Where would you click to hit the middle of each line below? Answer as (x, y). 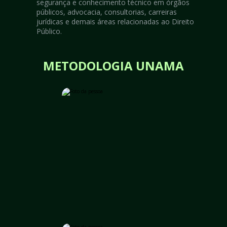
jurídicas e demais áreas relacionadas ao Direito (115, 22)
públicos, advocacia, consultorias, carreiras (107, 12)
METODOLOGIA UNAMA (113, 65)
